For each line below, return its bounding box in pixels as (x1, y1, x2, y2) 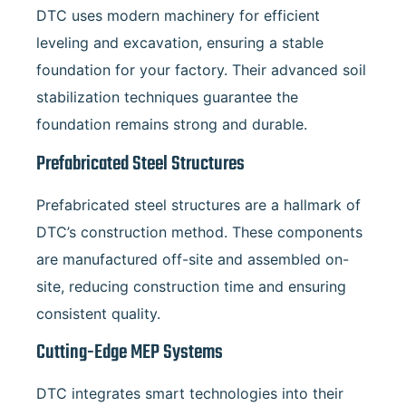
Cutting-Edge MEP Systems (36, 337, 223, 369)
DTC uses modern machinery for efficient (36, 6, 320, 25)
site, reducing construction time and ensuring (36, 276, 346, 295)
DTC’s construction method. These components (36, 222, 362, 241)
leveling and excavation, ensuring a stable (36, 34, 324, 53)
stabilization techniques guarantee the (36, 88, 298, 107)
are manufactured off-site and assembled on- (36, 249, 349, 268)
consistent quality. (36, 304, 160, 323)
